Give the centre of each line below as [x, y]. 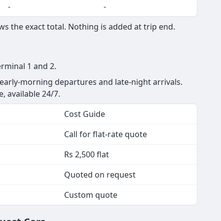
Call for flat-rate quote [106, 134]
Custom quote [91, 195]
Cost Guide [85, 114]
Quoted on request [100, 174]
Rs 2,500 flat [87, 154]
